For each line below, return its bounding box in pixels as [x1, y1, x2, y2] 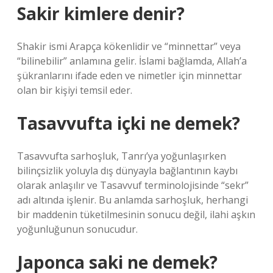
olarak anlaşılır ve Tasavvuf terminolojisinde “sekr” [17, 179, 249, 192]
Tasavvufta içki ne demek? [17, 112, 240, 135]
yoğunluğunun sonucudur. [17, 222, 138, 236]
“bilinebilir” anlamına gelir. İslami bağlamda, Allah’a [17, 54, 247, 68]
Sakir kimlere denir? [17, 2, 185, 25]
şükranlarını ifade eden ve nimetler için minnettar [17, 69, 242, 82]
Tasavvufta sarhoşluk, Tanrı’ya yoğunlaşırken [17, 149, 226, 163]
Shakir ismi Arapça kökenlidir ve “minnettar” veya [17, 40, 241, 53]
